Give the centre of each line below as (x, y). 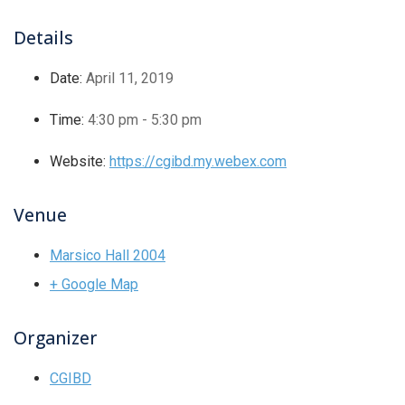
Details (43, 38)
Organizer (56, 338)
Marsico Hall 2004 (108, 256)
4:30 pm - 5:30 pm (145, 120)
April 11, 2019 (130, 79)
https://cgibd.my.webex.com (198, 162)
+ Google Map (94, 285)
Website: (78, 162)
